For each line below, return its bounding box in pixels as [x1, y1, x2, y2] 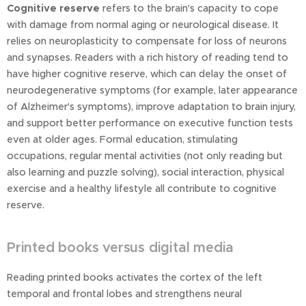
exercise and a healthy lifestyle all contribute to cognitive [7, 182, 277, 195]
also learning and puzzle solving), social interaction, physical [7, 166, 284, 179]
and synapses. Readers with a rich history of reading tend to [7, 51, 288, 64]
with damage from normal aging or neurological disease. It [7, 18, 279, 31]
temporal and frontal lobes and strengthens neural [7, 288, 242, 301]
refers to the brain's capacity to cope [100, 2, 279, 15]
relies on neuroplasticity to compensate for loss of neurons [7, 35, 287, 48]
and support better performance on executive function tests [7, 117, 293, 130]
